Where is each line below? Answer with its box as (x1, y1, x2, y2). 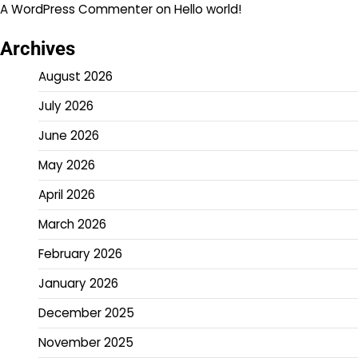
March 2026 (38, 216, 106, 233)
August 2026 (38, 68, 113, 86)
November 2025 (38, 334, 133, 352)
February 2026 (38, 245, 122, 263)
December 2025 (38, 304, 134, 322)
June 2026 (38, 127, 99, 145)
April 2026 (38, 186, 95, 204)
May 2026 (38, 157, 95, 174)
